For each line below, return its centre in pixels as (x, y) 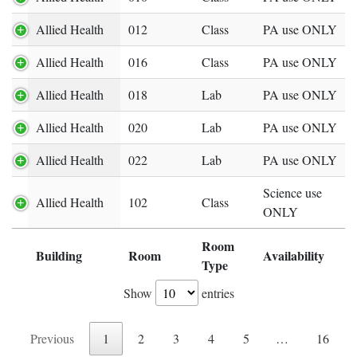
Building (59, 256)
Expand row (53, 265)
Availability (294, 256)
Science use (292, 193)
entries (216, 293)
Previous (52, 339)
